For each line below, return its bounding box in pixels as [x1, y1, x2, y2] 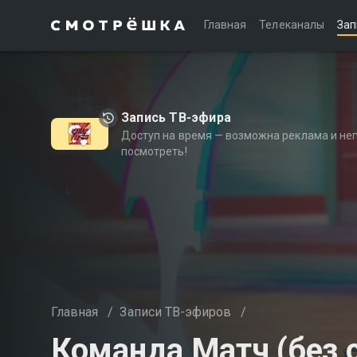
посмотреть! [121, 145, 187, 158]
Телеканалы [259, 18, 324, 31]
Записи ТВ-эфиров [120, 304, 232, 320]
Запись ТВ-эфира [121, 110, 231, 125]
